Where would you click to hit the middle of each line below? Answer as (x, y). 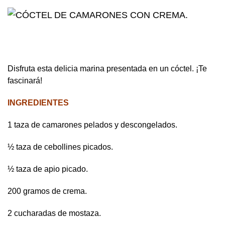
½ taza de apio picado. (48, 169)
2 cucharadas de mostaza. (54, 213)
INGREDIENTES (38, 103)
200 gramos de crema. (47, 191)
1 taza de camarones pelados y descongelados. (92, 125)
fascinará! (25, 81)
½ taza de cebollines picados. (60, 147)
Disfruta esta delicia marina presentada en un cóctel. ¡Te (107, 69)
